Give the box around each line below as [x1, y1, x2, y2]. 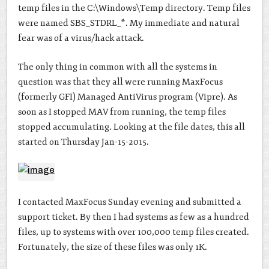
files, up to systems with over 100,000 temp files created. [17, 226, 249, 238]
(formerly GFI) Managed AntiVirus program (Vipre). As [17, 91, 237, 103]
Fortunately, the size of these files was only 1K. [17, 241, 207, 253]
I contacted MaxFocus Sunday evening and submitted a [17, 196, 241, 208]
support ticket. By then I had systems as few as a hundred [17, 211, 249, 223]
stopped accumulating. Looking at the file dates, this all [17, 121, 245, 133]
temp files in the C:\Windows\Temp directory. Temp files [17, 2, 250, 14]
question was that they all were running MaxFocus [17, 76, 223, 88]
